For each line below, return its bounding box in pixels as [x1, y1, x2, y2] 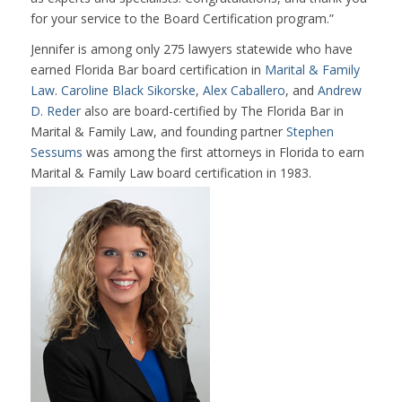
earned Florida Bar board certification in [30, 61, 265, 79]
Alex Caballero [202, 82, 285, 100]
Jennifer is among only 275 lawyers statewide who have [30, 40, 353, 58]
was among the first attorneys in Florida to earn [82, 144, 364, 162]
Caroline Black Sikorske [60, 82, 196, 100]
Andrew [317, 82, 362, 100]
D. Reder [30, 102, 81, 120]
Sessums [30, 144, 83, 162]
